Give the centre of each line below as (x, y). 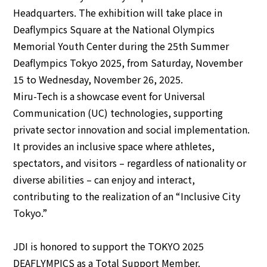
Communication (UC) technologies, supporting (118, 113)
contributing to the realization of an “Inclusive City (127, 196)
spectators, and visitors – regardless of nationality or (130, 163)
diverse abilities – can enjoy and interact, (104, 179)
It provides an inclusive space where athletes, (114, 146)
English (167, 37)
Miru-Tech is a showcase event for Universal (109, 96)
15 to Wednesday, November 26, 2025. (98, 79)
